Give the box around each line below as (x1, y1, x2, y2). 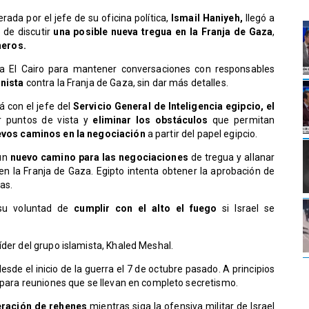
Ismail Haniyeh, (171, 12, 243, 24)
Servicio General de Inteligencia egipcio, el (72, 101, 275, 112)
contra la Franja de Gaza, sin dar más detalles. (23, 77, 228, 89)
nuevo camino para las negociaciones (7, 152, 191, 163)
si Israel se (222, 203, 275, 215)
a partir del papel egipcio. (145, 128, 258, 140)
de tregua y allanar (190, 152, 275, 163)
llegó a (242, 12, 275, 24)
